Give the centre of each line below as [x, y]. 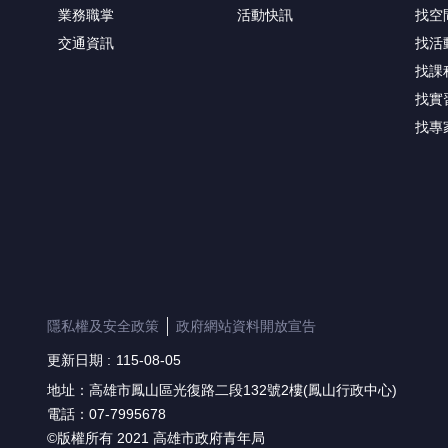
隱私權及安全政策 [103, 325]
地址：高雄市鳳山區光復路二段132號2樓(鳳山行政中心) [222, 389]
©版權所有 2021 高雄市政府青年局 [156, 437]
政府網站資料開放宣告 [246, 325]
